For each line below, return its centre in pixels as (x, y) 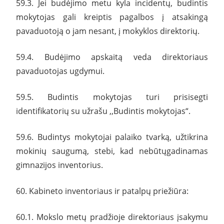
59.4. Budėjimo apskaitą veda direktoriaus (112, 57)
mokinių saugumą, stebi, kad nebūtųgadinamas (112, 151)
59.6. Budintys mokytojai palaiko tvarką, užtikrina (112, 137)
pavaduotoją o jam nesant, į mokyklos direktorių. (108, 31)
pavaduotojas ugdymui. (60, 71)
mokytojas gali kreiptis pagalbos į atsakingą (112, 17)
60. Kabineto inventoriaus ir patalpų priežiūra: (102, 191)
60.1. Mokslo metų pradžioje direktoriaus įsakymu (112, 217)
